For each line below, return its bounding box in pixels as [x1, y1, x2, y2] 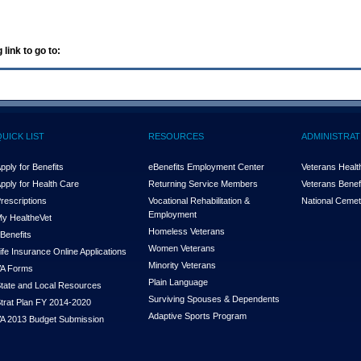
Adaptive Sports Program [148, 310, 247, 321]
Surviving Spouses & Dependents [148, 293, 280, 304]
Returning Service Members [148, 178, 258, 189]
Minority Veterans [148, 259, 216, 270]
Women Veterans [148, 243, 215, 253]
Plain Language [148, 276, 208, 287]
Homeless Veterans [148, 226, 225, 236]
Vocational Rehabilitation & [148, 195, 250, 205]
